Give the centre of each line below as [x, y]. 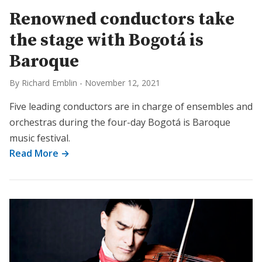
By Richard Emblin [43, 83]
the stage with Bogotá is [106, 40]
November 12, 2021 [123, 83]
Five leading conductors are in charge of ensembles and [131, 106]
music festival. [40, 138]
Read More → [39, 153]
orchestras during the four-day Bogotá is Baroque [120, 122]
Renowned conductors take [122, 19]
